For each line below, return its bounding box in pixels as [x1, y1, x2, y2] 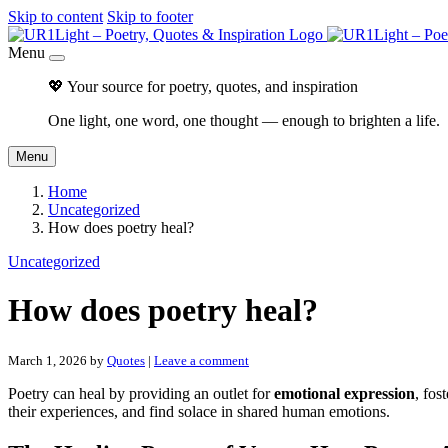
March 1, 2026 [8, 352, 87, 368]
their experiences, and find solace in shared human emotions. [8, 402, 390, 420]
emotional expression [274, 384, 415, 402]
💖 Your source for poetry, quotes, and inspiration [48, 78, 358, 95]
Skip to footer [107, 8, 193, 25]
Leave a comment [154, 352, 249, 368]
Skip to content [8, 8, 103, 25]
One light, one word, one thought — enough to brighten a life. [48, 112, 440, 129]
